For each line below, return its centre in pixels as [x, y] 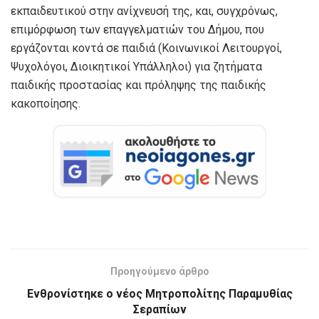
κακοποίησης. [46, 103]
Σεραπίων [159, 309]
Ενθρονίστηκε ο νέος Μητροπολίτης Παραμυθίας [159, 293]
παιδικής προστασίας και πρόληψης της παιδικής [138, 85]
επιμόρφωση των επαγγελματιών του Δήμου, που [137, 29]
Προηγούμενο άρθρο [159, 271]
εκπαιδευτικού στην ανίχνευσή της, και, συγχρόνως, [144, 11]
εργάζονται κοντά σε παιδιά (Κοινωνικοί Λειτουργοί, [146, 48]
